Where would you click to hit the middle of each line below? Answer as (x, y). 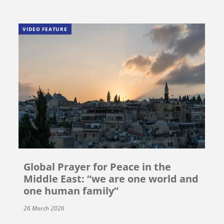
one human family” (71, 190)
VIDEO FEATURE (45, 29)
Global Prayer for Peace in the (97, 166)
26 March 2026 (44, 208)
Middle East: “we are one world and (111, 178)
